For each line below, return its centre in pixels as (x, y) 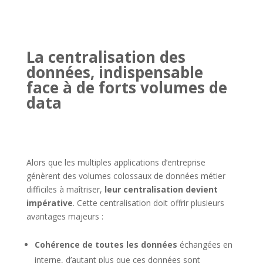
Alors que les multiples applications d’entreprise (116, 163)
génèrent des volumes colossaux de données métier (126, 176)
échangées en (205, 245)
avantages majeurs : (65, 217)
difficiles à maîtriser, (65, 190)
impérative (49, 203)
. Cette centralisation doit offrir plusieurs (148, 203)
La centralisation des (106, 57)
